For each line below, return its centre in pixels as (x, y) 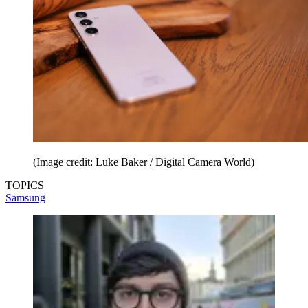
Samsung (25, 198)
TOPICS (25, 186)
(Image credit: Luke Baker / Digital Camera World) (144, 162)
